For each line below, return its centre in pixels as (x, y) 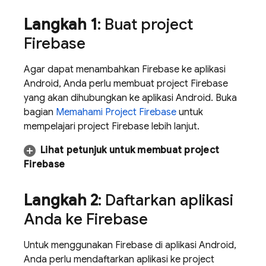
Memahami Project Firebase (116, 112)
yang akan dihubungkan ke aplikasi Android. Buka (130, 98)
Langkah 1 (61, 24)
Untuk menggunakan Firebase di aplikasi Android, (130, 245)
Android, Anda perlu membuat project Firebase (126, 84)
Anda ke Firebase (86, 219)
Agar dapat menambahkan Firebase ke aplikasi (125, 69)
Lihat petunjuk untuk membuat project (130, 150)
